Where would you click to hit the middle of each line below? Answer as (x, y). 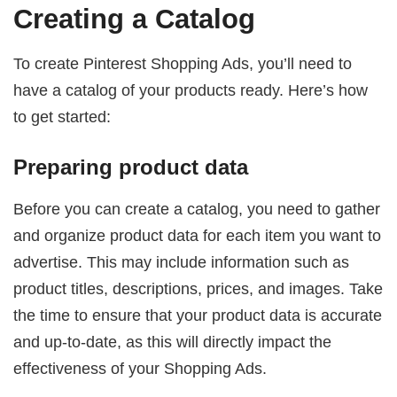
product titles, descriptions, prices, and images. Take (198, 288)
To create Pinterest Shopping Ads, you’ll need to (183, 64)
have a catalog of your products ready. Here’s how (191, 90)
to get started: (62, 117)
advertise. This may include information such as (182, 261)
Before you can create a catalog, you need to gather (197, 208)
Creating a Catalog (135, 19)
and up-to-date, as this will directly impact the (173, 341)
